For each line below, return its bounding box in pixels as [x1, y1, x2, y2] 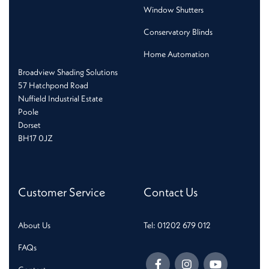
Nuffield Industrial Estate [18, 93, 103, 104]
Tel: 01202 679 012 [144, 220, 211, 231]
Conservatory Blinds [144, 26, 213, 38]
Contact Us [144, 184, 198, 200]
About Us [18, 220, 50, 231]
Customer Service [18, 184, 105, 200]
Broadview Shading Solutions [18, 67, 118, 78]
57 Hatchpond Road [18, 80, 88, 91]
